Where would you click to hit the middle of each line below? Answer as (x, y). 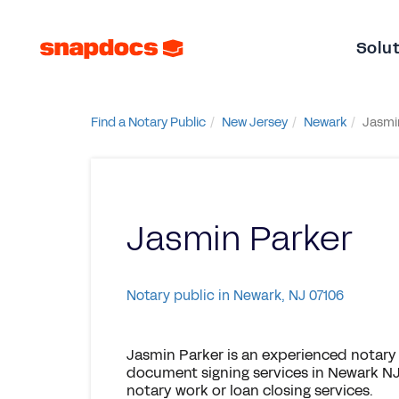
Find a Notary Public (148, 122)
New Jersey (255, 122)
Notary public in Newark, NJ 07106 (235, 295)
